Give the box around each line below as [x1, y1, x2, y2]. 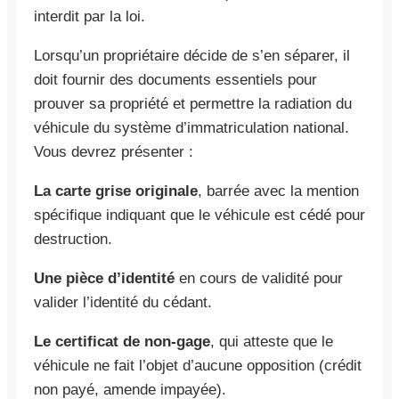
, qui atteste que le [210, 332, 333, 350]
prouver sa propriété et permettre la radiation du [34, 94, 352, 112]
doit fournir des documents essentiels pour [34, 70, 317, 88]
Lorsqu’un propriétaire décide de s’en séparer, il [34, 46, 350, 64]
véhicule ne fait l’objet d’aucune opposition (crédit [34, 356, 362, 374]
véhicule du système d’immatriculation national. [34, 118, 349, 136]
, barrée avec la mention [198, 182, 359, 199]
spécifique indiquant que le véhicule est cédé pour [34, 206, 365, 224]
